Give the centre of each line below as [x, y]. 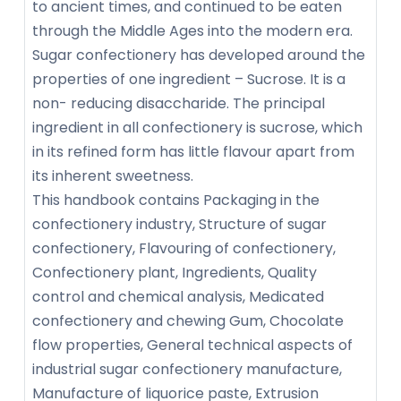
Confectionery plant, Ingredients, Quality [175, 273]
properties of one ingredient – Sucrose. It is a [189, 80]
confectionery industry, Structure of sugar [179, 225]
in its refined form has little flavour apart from [193, 152]
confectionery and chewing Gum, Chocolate [188, 321]
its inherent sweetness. [113, 176]
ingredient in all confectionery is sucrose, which [197, 128]
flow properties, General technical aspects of [192, 346]
